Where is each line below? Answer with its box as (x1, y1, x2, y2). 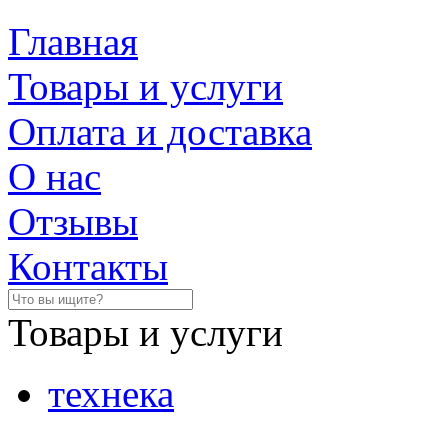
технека (48, 371, 174, 415)
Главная (8, 19, 138, 63)
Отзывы (8, 199, 138, 243)
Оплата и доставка (8, 109, 312, 153)
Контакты (8, 244, 168, 288)
